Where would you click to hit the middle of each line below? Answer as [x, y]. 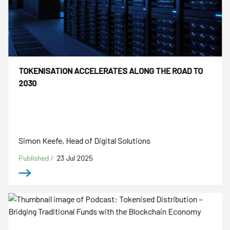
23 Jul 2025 [75, 158]
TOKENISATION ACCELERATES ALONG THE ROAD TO [111, 71]
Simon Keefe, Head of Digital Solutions [85, 140]
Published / [37, 158]
